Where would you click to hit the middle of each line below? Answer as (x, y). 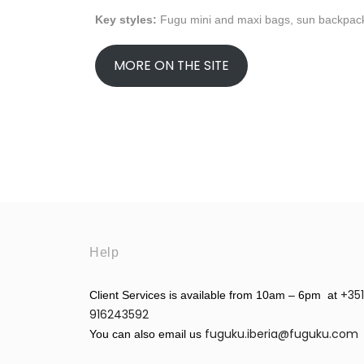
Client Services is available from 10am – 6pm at (215, 295)
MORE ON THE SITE (171, 66)
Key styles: (126, 20)
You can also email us (147, 334)
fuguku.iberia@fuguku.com (283, 334)
